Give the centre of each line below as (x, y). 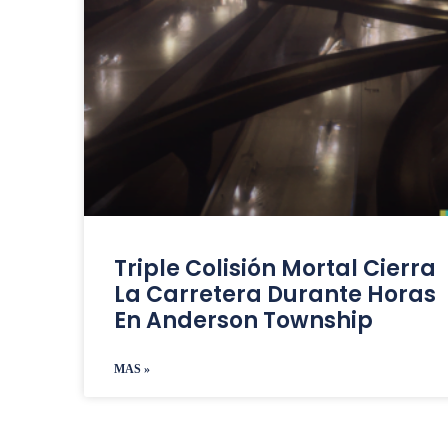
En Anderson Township (244, 321)
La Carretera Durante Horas (275, 295)
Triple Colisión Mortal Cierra (275, 269)
